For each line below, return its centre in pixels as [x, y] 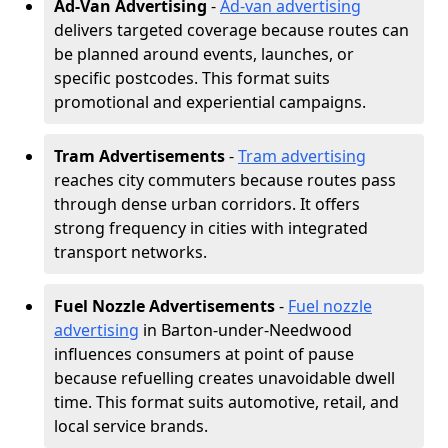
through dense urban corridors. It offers [207, 204]
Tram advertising [302, 156]
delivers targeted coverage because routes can [231, 30]
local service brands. [131, 426]
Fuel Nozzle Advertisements [164, 306]
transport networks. [130, 252]
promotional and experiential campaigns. [210, 102]
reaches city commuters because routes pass [225, 180]
